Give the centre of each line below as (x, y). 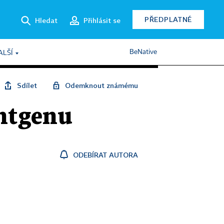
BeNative (143, 52)
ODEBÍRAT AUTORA (105, 155)
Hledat (46, 20)
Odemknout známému (101, 85)
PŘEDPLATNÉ (168, 19)
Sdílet (27, 85)
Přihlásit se (102, 20)
